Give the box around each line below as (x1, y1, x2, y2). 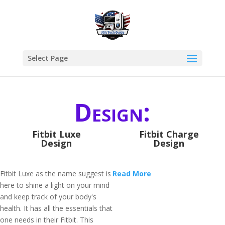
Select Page (27, 53, 68, 63)
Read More (113, 169, 151, 178)
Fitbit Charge (139, 128, 199, 140)
